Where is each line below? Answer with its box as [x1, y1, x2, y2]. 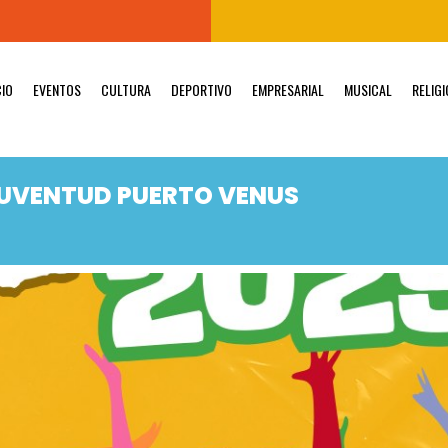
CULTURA [100, 78, 151, 100]
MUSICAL [343, 78, 392, 100]
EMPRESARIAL [251, 78, 324, 100]
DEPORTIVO [170, 78, 232, 100]
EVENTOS [32, 78, 81, 100]
